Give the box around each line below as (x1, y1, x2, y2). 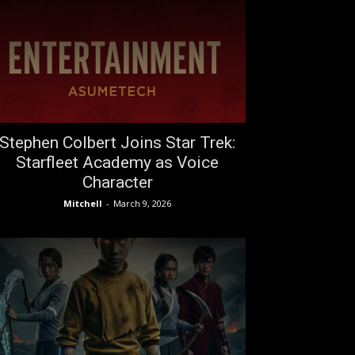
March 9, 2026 (113, 197, 171, 209)
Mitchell (63, 197, 102, 209)
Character (82, 173, 153, 192)
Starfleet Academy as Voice (16, 153, 219, 172)
